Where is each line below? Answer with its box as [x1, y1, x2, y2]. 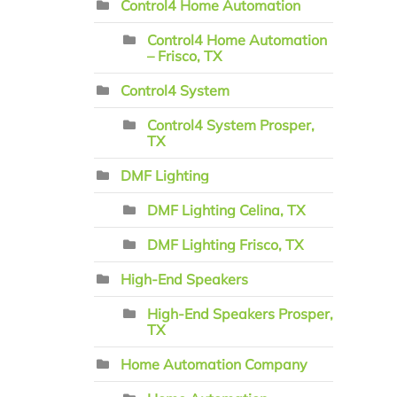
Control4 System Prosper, [147, 116, 315, 134]
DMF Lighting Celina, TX [147, 201, 305, 219]
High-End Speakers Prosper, [147, 305, 333, 323]
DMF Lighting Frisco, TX [147, 236, 303, 253]
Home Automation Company [121, 355, 307, 373]
